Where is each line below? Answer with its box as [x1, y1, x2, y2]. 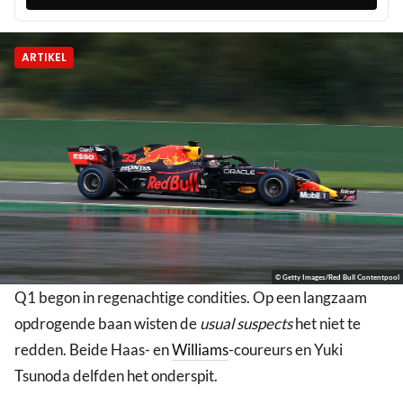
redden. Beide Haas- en [14, 340, 172, 360]
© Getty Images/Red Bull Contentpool [275, 273, 399, 282]
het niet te [292, 314, 361, 334]
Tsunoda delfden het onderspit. [14, 366, 218, 386]
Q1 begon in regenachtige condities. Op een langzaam [14, 288, 367, 308]
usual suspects [200, 314, 292, 334]
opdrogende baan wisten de [14, 314, 200, 334]
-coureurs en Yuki [228, 340, 343, 360]
